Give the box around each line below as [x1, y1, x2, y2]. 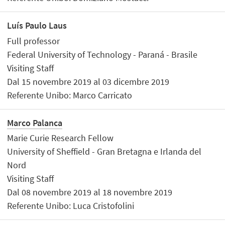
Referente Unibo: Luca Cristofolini [7, 200, 135, 212]
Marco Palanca [7, 117, 63, 129]
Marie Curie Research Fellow [7, 132, 114, 144]
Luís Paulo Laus [7, 20, 67, 32]
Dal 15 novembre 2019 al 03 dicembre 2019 [7, 75, 170, 87]
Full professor [7, 35, 60, 47]
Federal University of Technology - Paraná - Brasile [7, 48, 198, 60]
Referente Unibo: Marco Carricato [7, 89, 133, 101]
